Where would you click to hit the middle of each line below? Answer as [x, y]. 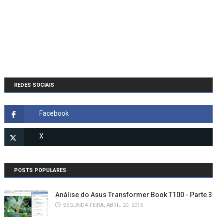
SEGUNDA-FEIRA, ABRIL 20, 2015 [103, 205]
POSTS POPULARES [40, 170]
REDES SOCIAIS [34, 85]
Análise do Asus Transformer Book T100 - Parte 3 [133, 195]
